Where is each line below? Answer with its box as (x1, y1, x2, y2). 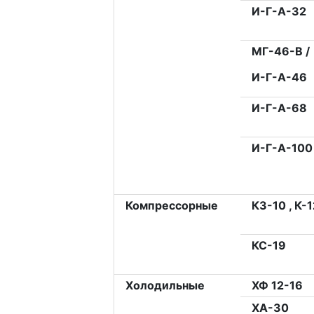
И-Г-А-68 (251, 101, 307, 116)
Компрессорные (125, 198, 218, 213)
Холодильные (125, 278, 205, 293)
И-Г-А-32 (251, 4, 306, 19)
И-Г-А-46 (251, 70, 307, 85)
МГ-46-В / (251, 44, 310, 59)
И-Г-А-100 (251, 141, 313, 156)
